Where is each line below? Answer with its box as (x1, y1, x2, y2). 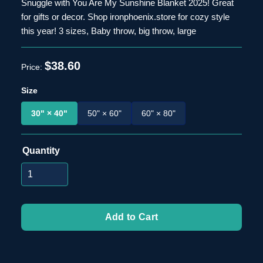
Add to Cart (104, 212, 159, 222)
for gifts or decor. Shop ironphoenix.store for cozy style (21, 12, 230, 22)
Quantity (22, 146, 60, 156)
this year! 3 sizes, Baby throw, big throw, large (21, 26, 196, 36)
